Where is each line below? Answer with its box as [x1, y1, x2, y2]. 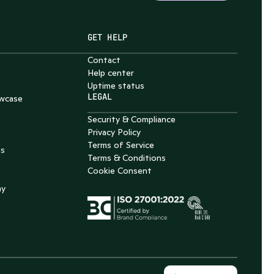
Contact [87, 54, 121, 65]
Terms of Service [87, 139, 155, 150]
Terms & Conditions [87, 152, 166, 163]
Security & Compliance [87, 114, 176, 125]
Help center [87, 67, 135, 78]
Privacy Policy [87, 127, 141, 138]
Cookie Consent [87, 165, 152, 176]
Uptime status [87, 80, 145, 91]
